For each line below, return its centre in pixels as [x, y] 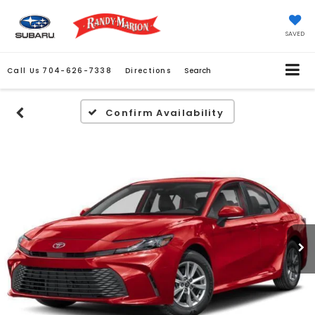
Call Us [24, 71]
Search [198, 71]
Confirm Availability [165, 113]
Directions [148, 71]
